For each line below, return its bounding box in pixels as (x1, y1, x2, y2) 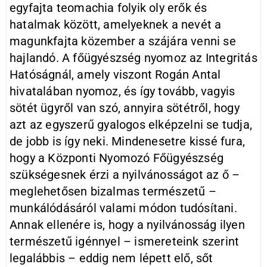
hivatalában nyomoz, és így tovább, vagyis (10, 84, 235, 98)
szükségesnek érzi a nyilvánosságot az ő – (10, 167, 240, 182)
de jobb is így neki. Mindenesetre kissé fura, (10, 134, 246, 148)
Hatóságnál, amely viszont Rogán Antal (10, 67, 221, 82)
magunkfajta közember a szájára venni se (10, 34, 236, 48)
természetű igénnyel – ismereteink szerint (10, 234, 240, 249)
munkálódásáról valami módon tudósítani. (10, 201, 237, 215)
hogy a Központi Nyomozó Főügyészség (10, 151, 223, 165)
